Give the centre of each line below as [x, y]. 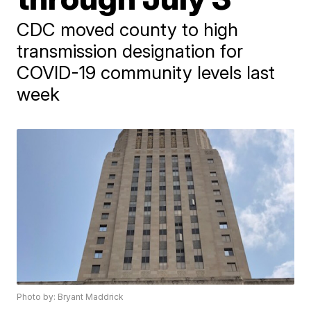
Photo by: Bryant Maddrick [70, 297]
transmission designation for [130, 51]
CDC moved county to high [128, 30]
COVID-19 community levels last [146, 73]
